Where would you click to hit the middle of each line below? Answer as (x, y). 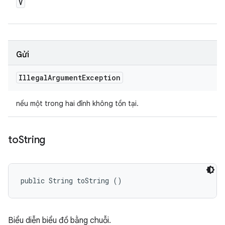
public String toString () (71, 181)
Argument (65, 78)
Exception (101, 78)
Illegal (33, 78)
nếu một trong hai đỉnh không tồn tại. (77, 103)
